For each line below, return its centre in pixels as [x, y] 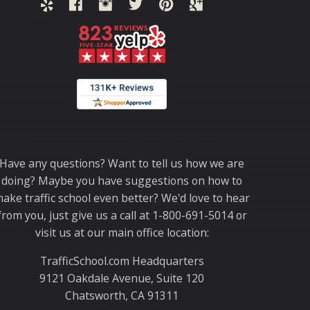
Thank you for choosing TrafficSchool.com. [122, 142]
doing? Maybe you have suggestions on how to [122, 181]
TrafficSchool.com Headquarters [122, 261]
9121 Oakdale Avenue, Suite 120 [122, 279]
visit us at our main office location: [122, 233]
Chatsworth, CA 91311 [122, 296]
